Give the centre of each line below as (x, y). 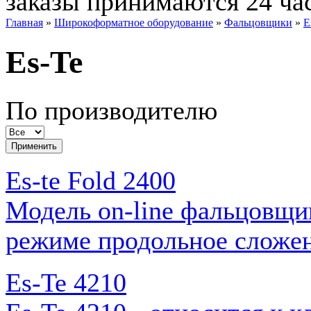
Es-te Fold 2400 (91, 180)
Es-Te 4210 (66, 283)
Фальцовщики (258, 23)
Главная (24, 23)
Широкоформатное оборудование (134, 23)
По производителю (111, 110)
